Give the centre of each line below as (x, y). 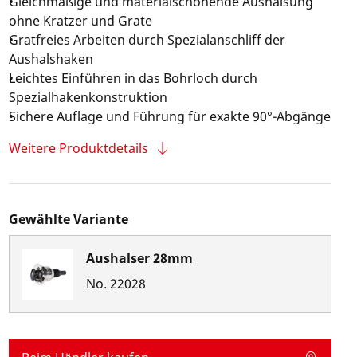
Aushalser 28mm (139, 258)
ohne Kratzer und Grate (80, 21)
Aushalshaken (51, 59)
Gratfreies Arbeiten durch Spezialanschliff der (147, 40)
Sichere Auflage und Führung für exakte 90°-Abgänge (169, 116)
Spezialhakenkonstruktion (88, 97)
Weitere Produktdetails (78, 148)
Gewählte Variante (68, 219)
